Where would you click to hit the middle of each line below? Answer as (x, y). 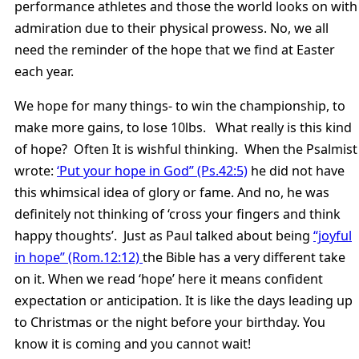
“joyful (333, 235)
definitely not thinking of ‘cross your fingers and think (177, 214)
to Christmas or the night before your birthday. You (170, 322)
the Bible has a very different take (244, 257)
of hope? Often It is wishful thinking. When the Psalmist (186, 149)
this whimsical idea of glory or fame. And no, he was (172, 192)
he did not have (296, 170)
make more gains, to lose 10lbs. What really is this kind (183, 127)
